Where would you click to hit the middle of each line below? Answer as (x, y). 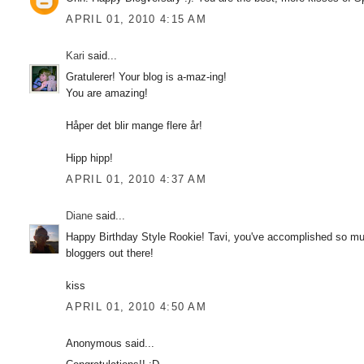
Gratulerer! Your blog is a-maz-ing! (147, 77)
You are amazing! (107, 93)
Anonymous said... (110, 343)
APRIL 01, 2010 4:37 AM (136, 179)
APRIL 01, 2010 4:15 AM (136, 19)
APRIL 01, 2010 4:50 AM (136, 306)
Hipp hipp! (90, 158)
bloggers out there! (110, 253)
